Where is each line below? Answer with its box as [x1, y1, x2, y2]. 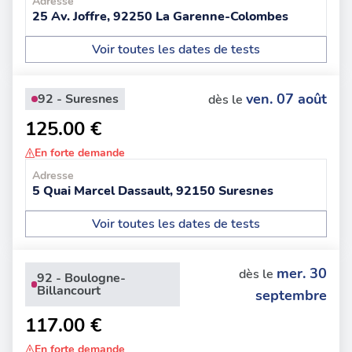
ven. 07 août [246, 90, 327, 108]
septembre [255, 286, 327, 305]
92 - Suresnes [38, 90, 119, 108]
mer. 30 [277, 264, 327, 283]
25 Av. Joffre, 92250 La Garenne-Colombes [32, 8, 288, 25]
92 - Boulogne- [37, 269, 126, 287]
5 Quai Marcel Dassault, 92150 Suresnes [32, 182, 273, 200]
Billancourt [37, 282, 101, 299]
